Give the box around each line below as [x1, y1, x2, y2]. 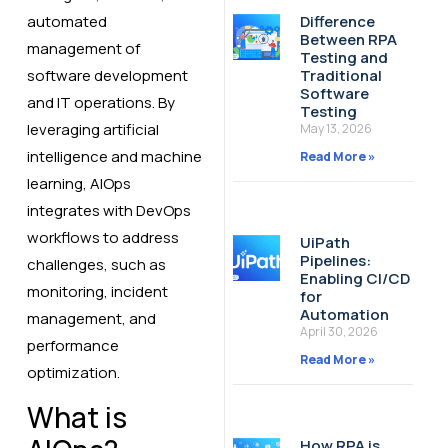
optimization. [26, 362, 120, 384]
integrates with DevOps [26, 200, 191, 222]
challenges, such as [26, 254, 166, 276]
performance [26, 335, 119, 357]
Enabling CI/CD [299, 268, 410, 290]
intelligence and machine [26, 146, 202, 168]
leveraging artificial [26, 119, 159, 141]
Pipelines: [299, 250, 371, 272]
